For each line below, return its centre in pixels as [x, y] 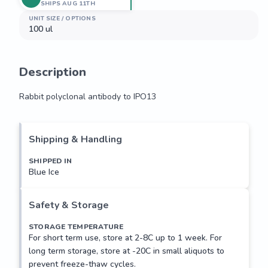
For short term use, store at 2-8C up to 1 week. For [125, 238]
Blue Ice [44, 172]
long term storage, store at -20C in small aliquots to [127, 251]
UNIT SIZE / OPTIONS [62, 19]
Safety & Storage [69, 205]
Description [53, 72]
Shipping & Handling [75, 139]
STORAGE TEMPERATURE [76, 227]
